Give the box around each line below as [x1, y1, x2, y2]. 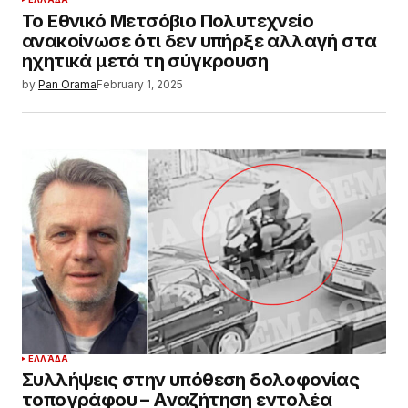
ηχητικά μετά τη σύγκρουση [22, 49, 268, 72]
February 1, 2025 [97, 76, 183, 91]
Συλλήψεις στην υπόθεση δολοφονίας [22, 369, 360, 392]
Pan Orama [38, 76, 97, 91]
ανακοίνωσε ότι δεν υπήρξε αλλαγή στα [22, 29, 377, 52]
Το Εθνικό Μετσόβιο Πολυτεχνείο [22, 9, 313, 32]
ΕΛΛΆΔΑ [28, 353, 69, 364]
